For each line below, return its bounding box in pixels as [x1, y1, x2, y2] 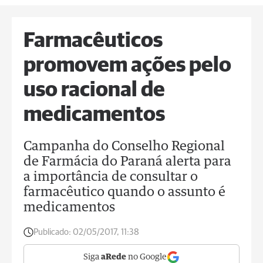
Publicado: [33, 228, 73, 237]
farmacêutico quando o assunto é [23, 186, 225, 199]
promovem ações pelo [23, 55, 231, 76]
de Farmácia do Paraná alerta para [23, 156, 231, 168]
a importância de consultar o [23, 171, 198, 184]
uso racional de [23, 80, 165, 101]
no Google [126, 253, 167, 261]
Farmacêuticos [23, 31, 163, 52]
